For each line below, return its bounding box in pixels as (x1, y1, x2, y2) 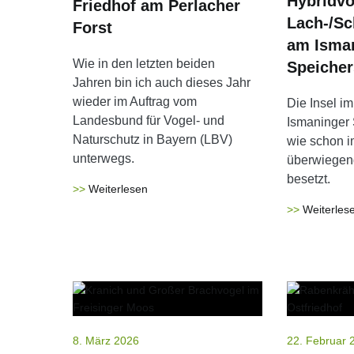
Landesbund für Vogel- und (73, 114, 224, 127)
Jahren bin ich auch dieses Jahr (73, 76, 250, 89)
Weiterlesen (88, 183, 148, 195)
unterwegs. (73, 152, 134, 165)
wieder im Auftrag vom (73, 95, 197, 108)
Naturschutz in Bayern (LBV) (73, 133, 232, 146)
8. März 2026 (73, 334, 139, 347)
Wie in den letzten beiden (73, 57, 215, 70)
